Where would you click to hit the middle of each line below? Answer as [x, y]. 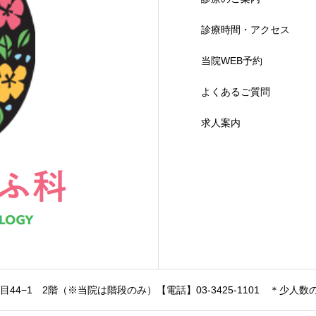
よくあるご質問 [235, 92]
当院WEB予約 [231, 61]
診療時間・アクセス [245, 30]
